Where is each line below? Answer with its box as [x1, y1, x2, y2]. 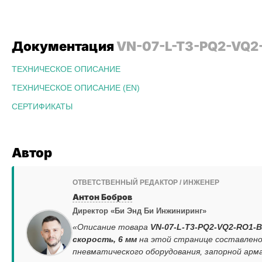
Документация [12, 39, 116, 54]
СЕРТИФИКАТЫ [12, 102, 73, 111]
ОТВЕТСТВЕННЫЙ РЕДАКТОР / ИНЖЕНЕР [73, 178, 219, 187]
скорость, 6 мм [73, 235, 137, 244]
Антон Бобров [73, 192, 132, 202]
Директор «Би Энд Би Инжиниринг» [73, 206, 206, 215]
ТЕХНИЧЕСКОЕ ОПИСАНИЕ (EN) [12, 83, 140, 92]
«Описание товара [73, 222, 150, 232]
